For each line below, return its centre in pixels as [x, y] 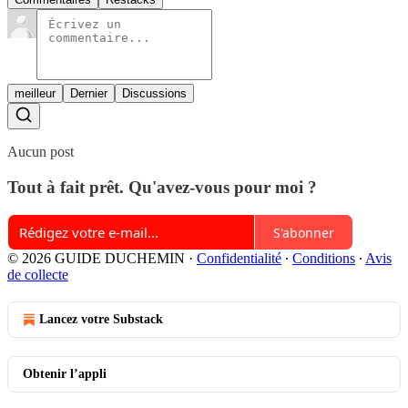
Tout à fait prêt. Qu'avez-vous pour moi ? [162, 187]
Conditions [324, 259]
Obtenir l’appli [65, 374]
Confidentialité [239, 259]
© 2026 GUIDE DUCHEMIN [96, 259]
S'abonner [304, 232]
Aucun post [41, 151]
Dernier [89, 93]
